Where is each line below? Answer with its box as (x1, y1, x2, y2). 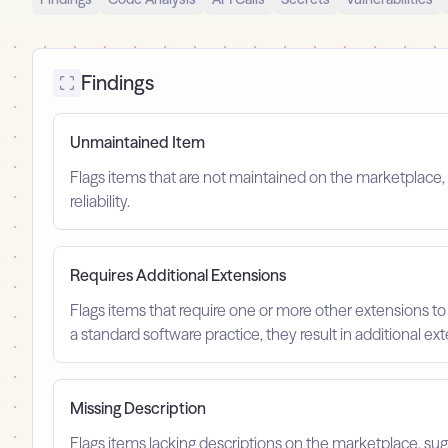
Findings (81, 70, 154, 96)
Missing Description (70, 398, 206, 419)
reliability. (70, 191, 130, 212)
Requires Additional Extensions (70, 265, 286, 286)
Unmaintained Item (70, 132, 205, 153)
